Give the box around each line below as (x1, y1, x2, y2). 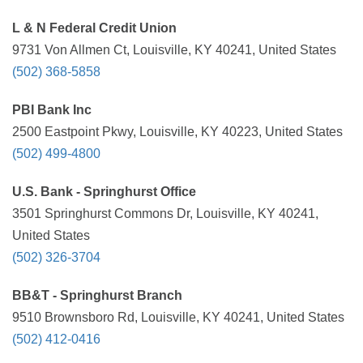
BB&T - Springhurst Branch (12, 288, 182, 302)
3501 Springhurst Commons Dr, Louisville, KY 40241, (12, 207, 318, 220)
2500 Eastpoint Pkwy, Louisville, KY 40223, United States (12, 125, 343, 139)
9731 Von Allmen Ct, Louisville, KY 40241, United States (12, 43, 336, 57)
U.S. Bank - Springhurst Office (12, 185, 196, 199)
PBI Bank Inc (12, 103, 92, 117)
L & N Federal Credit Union (12, 21, 177, 35)
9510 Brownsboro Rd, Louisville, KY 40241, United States (12, 310, 344, 324)
